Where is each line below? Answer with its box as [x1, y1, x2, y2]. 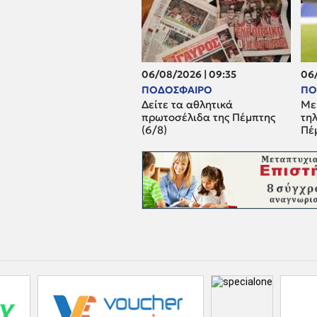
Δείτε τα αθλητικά [142, 97, 233, 111]
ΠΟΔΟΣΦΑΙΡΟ [142, 83, 212, 96]
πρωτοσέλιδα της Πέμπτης [142, 110, 275, 124]
